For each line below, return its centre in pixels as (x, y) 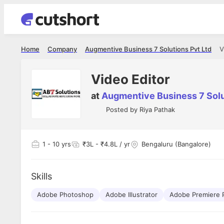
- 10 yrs (58, 144)
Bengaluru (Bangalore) (176, 144)
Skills (41, 176)
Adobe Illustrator (131, 194)
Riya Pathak (157, 109)
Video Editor (130, 79)
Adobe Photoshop (65, 194)
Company (62, 49)
